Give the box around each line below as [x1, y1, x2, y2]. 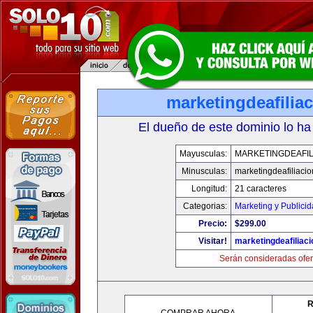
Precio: [198, 219, 227, 228]
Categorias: [183, 201, 227, 211]
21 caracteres [235, 184, 286, 194]
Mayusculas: [180, 149, 227, 159]
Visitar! [198, 236, 227, 246]
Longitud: [191, 184, 227, 194]
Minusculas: [182, 166, 227, 176]
